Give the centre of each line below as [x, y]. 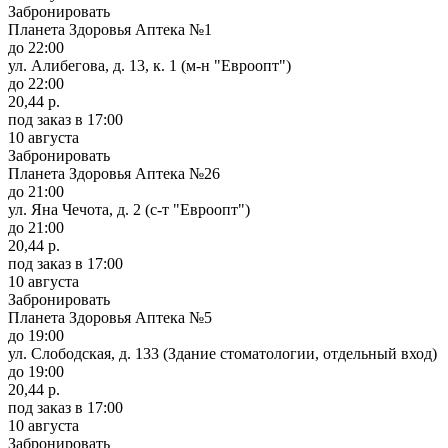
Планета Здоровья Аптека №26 [114, 173]
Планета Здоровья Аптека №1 [110, 29]
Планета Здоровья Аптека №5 [110, 317]
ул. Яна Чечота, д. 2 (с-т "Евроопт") [129, 209]
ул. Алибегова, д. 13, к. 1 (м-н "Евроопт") [149, 65]
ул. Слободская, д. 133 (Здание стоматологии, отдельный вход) [222, 353]
